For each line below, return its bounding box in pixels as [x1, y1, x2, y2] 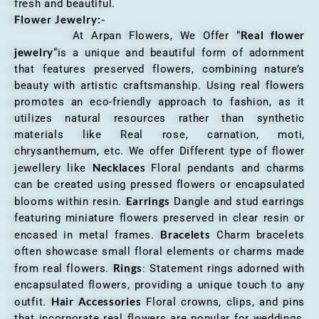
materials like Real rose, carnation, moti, [14, 127, 305, 141]
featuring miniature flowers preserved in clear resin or [14, 211, 305, 224]
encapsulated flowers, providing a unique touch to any [14, 278, 305, 291]
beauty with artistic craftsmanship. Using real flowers [14, 78, 305, 92]
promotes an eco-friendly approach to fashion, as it [14, 95, 305, 108]
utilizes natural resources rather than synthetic [14, 111, 305, 125]
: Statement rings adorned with [142, 261, 305, 275]
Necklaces [92, 160, 152, 174]
